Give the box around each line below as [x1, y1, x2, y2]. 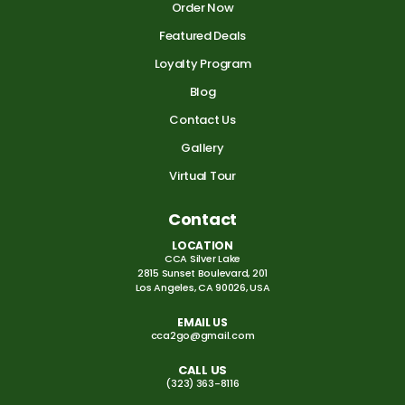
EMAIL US [177, 315, 228, 331]
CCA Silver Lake [165, 251, 240, 267]
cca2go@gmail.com [150, 328, 255, 344]
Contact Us [169, 111, 236, 129]
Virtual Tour [169, 167, 236, 185]
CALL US [177, 362, 228, 380]
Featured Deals [158, 27, 247, 45]
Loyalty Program [154, 55, 251, 73]
